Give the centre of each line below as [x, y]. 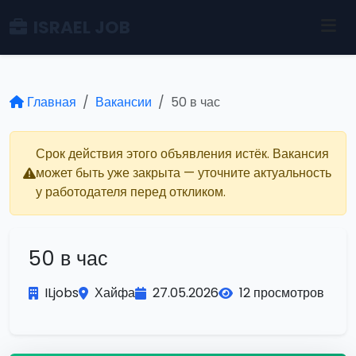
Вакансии [124, 102]
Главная [52, 102]
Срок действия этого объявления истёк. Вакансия [182, 154]
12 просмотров [282, 293]
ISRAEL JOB [82, 27]
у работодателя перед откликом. [131, 192]
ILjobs [62, 293]
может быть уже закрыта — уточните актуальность [184, 173]
